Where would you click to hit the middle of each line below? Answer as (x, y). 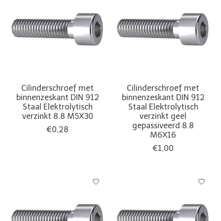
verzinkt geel (163, 116)
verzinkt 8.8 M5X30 (57, 116)
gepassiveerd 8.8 (163, 125)
